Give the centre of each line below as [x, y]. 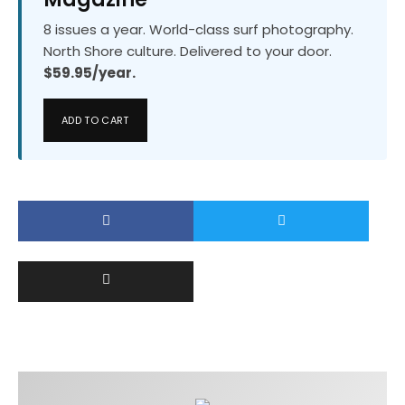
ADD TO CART [95, 120]
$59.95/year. [89, 72]
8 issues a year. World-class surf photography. [198, 29]
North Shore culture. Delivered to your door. [188, 51]
